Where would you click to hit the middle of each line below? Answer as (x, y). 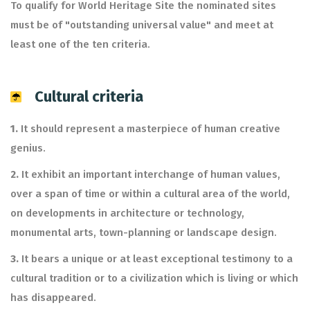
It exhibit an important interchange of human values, (149, 174)
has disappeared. (53, 298)
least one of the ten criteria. (80, 44)
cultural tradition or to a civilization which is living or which (154, 278)
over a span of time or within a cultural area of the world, (150, 194)
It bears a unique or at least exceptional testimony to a (156, 259)
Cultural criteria (89, 97)
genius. (28, 148)
